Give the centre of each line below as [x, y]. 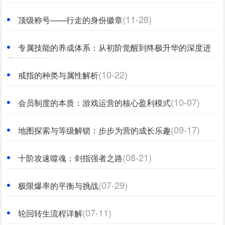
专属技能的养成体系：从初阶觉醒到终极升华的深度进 [115, 47]
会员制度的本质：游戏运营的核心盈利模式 [95, 103]
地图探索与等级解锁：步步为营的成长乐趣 [95, 130]
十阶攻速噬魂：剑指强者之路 [71, 158]
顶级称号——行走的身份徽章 [71, 20]
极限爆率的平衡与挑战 [59, 186]
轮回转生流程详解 [50, 213]
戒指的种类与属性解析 [59, 75]
